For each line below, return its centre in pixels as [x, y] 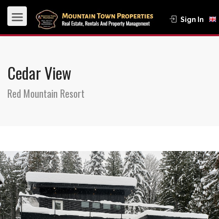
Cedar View [39, 73]
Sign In [192, 20]
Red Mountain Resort [46, 93]
